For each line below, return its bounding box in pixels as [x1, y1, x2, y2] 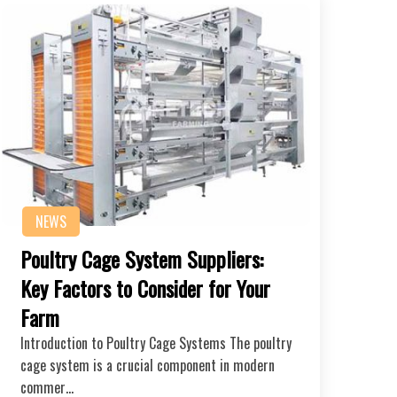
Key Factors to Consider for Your [20, 271, 270, 304]
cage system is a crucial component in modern [20, 354, 275, 376]
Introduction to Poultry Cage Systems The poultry [20, 331, 292, 354]
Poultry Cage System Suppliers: [20, 242, 263, 275]
